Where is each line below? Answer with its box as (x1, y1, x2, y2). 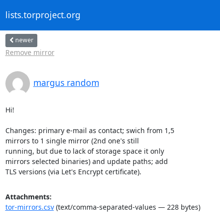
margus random (33, 76, 99, 88)
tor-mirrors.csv (5, 202, 54, 212)
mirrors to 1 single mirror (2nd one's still (5, 136, 139, 145)
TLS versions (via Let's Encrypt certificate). (5, 166, 141, 176)
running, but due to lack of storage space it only (5, 146, 164, 156)
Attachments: (5, 192, 52, 201)
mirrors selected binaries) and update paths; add (5, 156, 168, 166)
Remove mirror (5, 47, 55, 57)
